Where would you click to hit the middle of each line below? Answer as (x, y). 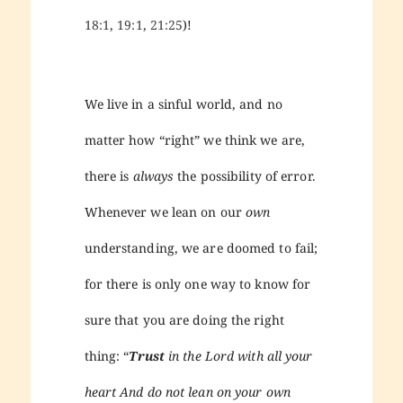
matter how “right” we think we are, (195, 139)
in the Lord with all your (238, 355)
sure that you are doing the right (184, 319)
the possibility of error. (246, 175)
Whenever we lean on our (165, 211)
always (155, 175)
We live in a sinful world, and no (183, 103)
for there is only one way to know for (197, 283)
